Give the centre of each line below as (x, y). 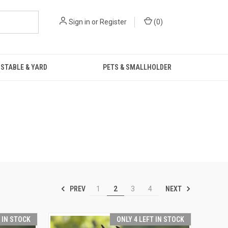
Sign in (79, 22)
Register (113, 22)
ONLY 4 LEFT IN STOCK (150, 219)
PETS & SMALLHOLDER (137, 67)
